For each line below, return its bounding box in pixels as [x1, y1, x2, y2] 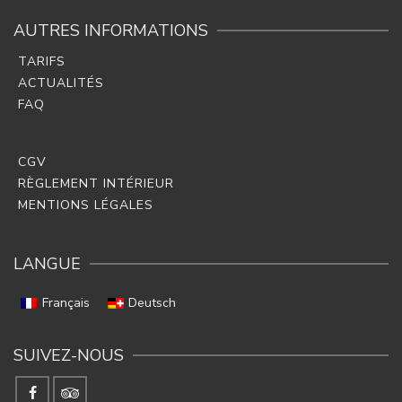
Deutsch [128, 293, 177, 311]
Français [41, 293, 90, 311]
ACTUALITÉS [18, 74, 104, 92]
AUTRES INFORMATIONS [13, 20, 208, 42]
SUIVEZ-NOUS [13, 344, 124, 366]
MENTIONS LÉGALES [18, 197, 153, 214]
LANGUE [13, 253, 81, 275]
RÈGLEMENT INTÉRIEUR [18, 175, 174, 193]
